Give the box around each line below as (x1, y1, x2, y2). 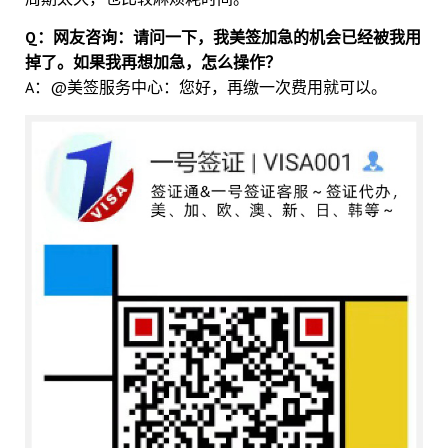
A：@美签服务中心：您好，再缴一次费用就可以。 (25, 77, 387, 98)
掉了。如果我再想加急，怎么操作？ (25, 52, 281, 73)
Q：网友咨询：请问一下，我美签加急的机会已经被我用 (25, 27, 421, 48)
